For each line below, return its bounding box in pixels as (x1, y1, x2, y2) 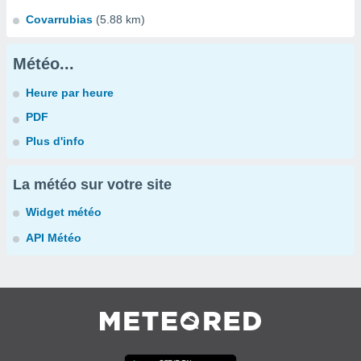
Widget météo (26, 205, 102, 218)
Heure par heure (26, 86, 114, 99)
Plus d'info (26, 135, 85, 147)
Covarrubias (26, 13, 93, 26)
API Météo (26, 231, 81, 244)
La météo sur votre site (13, 176, 172, 193)
